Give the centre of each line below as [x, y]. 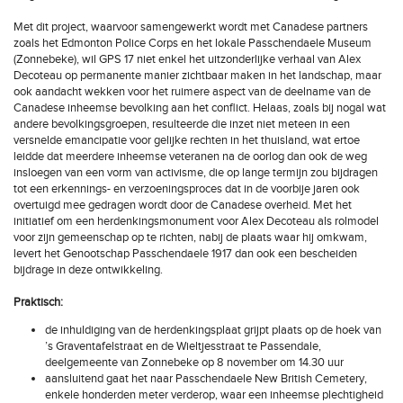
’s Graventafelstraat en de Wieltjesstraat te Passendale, [183, 346]
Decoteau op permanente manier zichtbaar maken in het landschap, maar [197, 76]
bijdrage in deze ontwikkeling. [88, 270]
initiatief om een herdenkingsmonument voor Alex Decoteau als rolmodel [196, 221]
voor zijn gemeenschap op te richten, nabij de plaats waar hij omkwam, [190, 237]
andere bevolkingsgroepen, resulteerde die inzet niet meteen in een [182, 124]
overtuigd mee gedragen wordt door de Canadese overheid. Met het [183, 205]
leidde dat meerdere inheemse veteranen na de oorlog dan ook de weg [190, 157]
